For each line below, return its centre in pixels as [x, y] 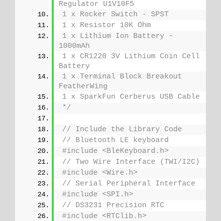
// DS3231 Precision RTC [115, 206]
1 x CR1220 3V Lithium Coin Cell [131, 57]
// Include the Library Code [122, 130]
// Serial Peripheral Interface [129, 184]
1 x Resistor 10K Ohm [107, 26]
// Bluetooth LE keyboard [115, 141]
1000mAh [74, 46]
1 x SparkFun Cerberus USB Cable [131, 97]
